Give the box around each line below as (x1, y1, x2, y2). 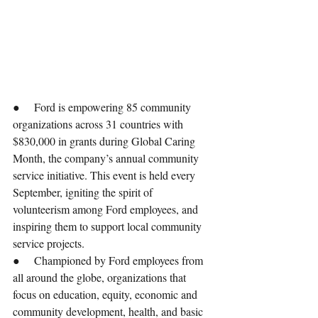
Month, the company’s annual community (13, 150, 202, 166)
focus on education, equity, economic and (13, 287, 200, 302)
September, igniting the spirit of (13, 185, 155, 200)
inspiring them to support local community (13, 219, 204, 234)
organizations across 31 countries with (13, 116, 186, 132)
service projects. (13, 236, 84, 251)
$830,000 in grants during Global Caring (13, 133, 198, 149)
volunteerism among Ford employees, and (13, 202, 201, 217)
